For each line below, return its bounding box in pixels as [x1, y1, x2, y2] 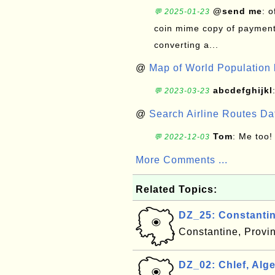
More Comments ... [136, 155, 228, 165]
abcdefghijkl [213, 85, 273, 95]
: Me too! [233, 131, 273, 141]
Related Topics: [136, 184, 217, 195]
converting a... [154, 40, 219, 50]
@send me [213, 6, 262, 16]
